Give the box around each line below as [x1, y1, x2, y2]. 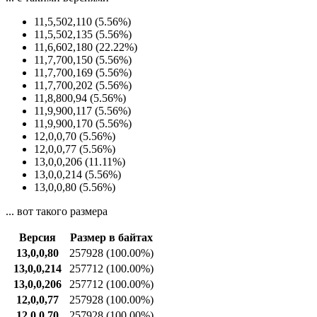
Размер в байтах [70, 231, 153, 243]
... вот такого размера [6, 204, 108, 217]
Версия [18, 231, 56, 243]
